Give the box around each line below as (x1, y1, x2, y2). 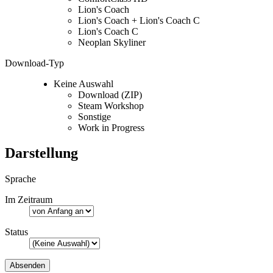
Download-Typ (5, 57, 64, 68)
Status (5, 227, 28, 238)
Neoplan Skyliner (78, 37, 146, 48)
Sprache (5, 174, 36, 185)
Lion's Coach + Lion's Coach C (78, 15, 200, 26)
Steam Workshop (78, 100, 144, 111)
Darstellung (5, 145, 78, 161)
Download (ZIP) (78, 89, 142, 100)
